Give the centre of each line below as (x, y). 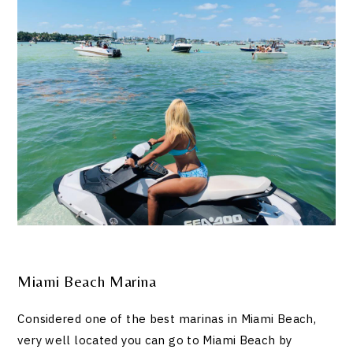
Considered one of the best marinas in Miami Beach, (167, 319)
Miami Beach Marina (87, 281)
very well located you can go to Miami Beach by (155, 340)
